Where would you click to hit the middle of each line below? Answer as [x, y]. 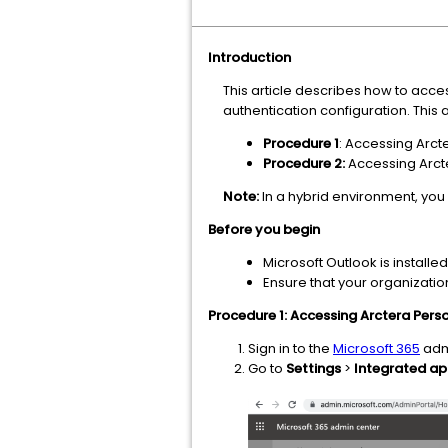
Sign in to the [290, 348]
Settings [313, 368]
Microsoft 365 [376, 348]
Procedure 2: [304, 163]
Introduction [249, 57]
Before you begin [264, 229]
